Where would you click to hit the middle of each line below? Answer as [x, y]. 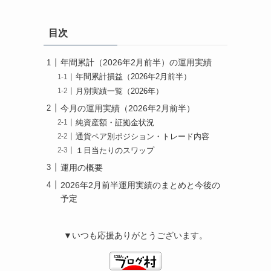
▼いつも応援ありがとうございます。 [135, 236]
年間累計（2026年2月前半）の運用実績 [136, 63]
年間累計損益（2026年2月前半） [134, 77]
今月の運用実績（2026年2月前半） [128, 108]
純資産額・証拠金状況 [115, 122]
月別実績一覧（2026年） [120, 91]
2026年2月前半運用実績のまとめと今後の [140, 185]
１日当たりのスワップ [115, 150]
